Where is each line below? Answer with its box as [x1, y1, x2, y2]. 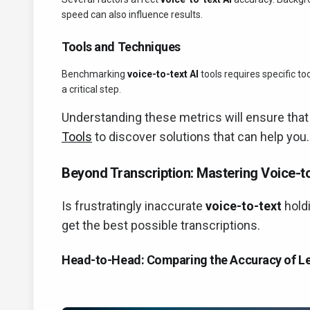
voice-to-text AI [127, 69, 199, 80]
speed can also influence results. [62, 9, 203, 20]
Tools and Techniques [62, 39, 181, 54]
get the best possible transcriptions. [62, 218, 260, 232]
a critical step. [62, 84, 121, 95]
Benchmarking [62, 69, 127, 80]
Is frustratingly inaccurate [62, 199, 206, 213]
